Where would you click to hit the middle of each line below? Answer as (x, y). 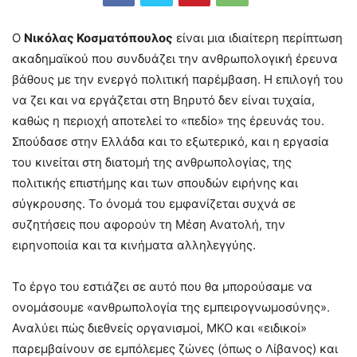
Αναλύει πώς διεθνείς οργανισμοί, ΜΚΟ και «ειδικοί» (159, 328)
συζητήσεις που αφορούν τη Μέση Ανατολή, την (149, 224)
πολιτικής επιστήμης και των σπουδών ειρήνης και (155, 182)
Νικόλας (49, 37)
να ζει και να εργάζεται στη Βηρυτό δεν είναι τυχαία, (163, 100)
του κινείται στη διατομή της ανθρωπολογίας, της (152, 162)
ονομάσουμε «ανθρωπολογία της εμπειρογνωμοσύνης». (171, 307)
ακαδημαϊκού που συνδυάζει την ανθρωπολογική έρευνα (175, 58)
